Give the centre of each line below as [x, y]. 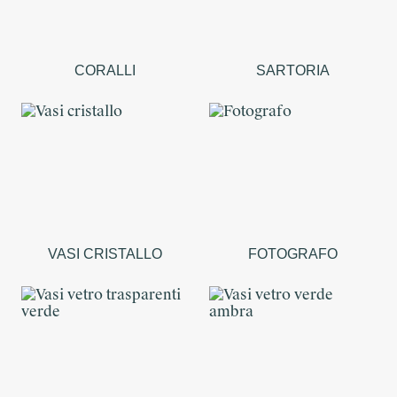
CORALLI [105, 71]
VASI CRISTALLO [105, 254]
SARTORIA [292, 71]
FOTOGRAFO [292, 254]
